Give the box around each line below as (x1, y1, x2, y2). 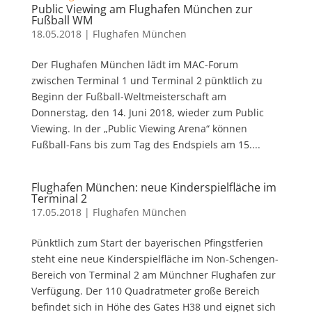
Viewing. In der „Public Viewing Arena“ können (31, 121, 247, 135)
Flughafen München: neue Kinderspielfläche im (31, 179, 276, 195)
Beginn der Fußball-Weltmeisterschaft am (31, 89, 226, 103)
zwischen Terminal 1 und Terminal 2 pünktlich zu (31, 73, 263, 87)
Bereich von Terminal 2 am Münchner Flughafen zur (31, 267, 276, 281)
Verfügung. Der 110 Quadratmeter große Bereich (31, 283, 260, 297)
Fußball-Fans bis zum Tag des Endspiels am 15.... (31, 137, 260, 151)
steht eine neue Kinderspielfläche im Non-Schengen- (31, 251, 279, 265)
